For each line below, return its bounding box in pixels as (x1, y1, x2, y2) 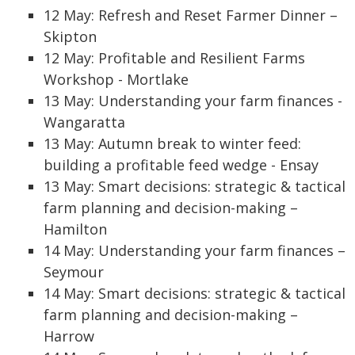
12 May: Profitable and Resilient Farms (44, 48, 305, 67)
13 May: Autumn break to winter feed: (44, 134, 301, 153)
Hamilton (44, 219, 107, 239)
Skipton (44, 27, 97, 46)
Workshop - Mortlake (44, 70, 189, 89)
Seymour (44, 262, 104, 281)
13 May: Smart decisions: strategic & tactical (44, 177, 345, 196)
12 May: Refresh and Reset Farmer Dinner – (44, 6, 338, 25)
